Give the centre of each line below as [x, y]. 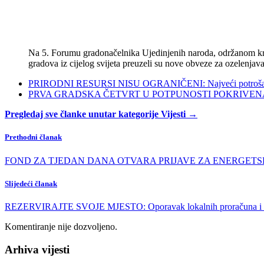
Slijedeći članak [31, 183]
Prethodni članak [33, 137]
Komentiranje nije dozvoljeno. [61, 226]
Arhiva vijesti [37, 249]
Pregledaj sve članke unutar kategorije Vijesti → [101, 114]
